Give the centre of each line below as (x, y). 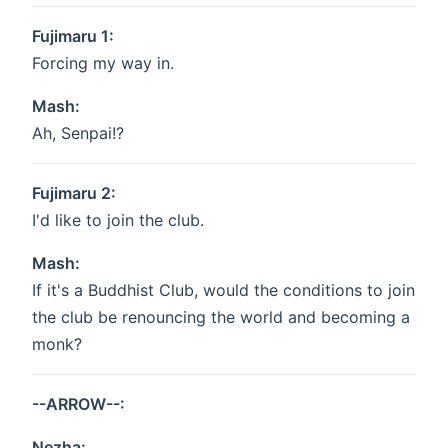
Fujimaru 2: (74, 193)
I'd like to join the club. (118, 220)
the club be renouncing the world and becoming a (221, 317)
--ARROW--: (78, 404)
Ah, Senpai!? (78, 133)
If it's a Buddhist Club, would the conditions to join (223, 290)
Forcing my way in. (103, 63)
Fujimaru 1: (73, 36)
